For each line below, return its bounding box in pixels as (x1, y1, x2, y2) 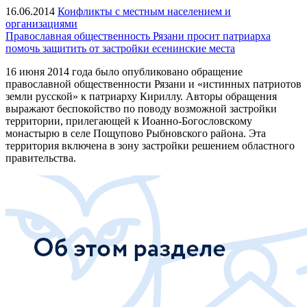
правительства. (5, 151, 76, 164)
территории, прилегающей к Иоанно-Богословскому (5, 114, 252, 127)
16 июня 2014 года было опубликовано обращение (5, 65, 243, 77)
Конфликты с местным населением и (58, 5, 231, 17)
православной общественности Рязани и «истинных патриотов (5, 77, 302, 90)
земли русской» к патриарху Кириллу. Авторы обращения (5, 90, 277, 102)
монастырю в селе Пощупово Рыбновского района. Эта (5, 127, 266, 139)
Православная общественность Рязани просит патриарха (5, 29, 271, 42)
